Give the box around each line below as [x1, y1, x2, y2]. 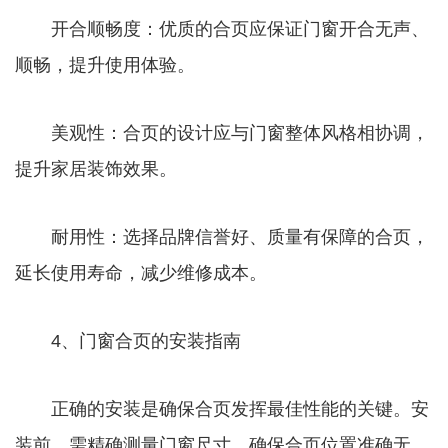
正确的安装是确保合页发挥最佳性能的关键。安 [15, 399, 429, 420]
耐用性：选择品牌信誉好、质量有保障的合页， [15, 227, 429, 248]
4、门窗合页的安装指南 [15, 331, 241, 352]
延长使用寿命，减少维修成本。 [15, 263, 267, 284]
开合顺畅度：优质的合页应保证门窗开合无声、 [15, 19, 429, 40]
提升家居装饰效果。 [15, 159, 177, 180]
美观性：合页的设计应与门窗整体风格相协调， [15, 123, 429, 144]
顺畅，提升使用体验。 [15, 55, 195, 76]
